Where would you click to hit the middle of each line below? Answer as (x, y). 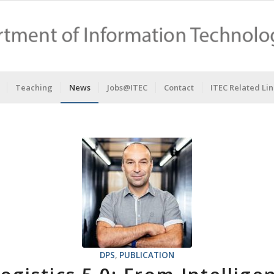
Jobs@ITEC (127, 87)
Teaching (34, 87)
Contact (179, 87)
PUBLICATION (147, 255)
